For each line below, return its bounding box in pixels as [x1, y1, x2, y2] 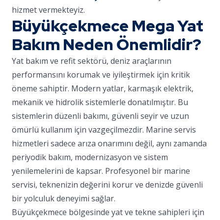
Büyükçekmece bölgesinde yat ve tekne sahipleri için [12, 207, 204, 218]
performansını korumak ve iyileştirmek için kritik [12, 69, 190, 80]
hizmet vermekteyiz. [12, 4, 85, 15]
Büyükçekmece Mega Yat [12, 15, 203, 36]
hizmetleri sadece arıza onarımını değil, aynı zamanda [12, 138, 207, 149]
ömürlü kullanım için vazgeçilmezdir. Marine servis [12, 124, 196, 135]
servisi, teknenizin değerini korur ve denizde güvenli [12, 179, 203, 190]
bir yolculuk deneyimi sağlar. [12, 193, 115, 204]
